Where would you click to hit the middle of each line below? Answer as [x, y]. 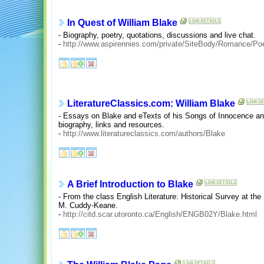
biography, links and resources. [111, 124]
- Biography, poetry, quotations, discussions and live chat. [157, 35]
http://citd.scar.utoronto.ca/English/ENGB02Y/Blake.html [160, 214]
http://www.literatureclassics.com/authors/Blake [144, 133]
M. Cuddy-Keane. [88, 205]
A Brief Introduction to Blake [130, 184]
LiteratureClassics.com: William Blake [151, 104]
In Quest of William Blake [122, 23]
